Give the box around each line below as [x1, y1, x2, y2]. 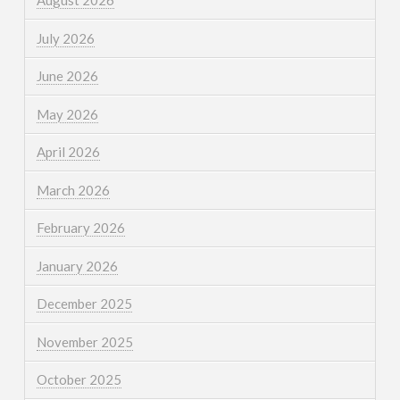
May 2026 [36, 105, 98, 122]
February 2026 [36, 220, 125, 237]
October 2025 [36, 371, 121, 388]
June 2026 [36, 68, 98, 85]
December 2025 [36, 296, 132, 312]
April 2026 [36, 144, 100, 161]
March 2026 [36, 181, 110, 198]
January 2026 [36, 257, 118, 274]
